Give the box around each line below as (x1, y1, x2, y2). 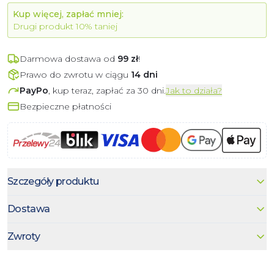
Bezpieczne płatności (20, 100, 111, 112)
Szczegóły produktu (7, 175, 99, 187)
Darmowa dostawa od (20, 53, 115, 64)
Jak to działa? (166, 84, 222, 96)
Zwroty (7, 230, 40, 242)
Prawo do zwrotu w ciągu (20, 68, 131, 80)
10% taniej (76, 20, 117, 32)
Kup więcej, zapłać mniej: (13, 8, 124, 20)
